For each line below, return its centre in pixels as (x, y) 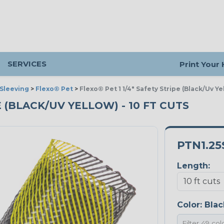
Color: (190, 205)
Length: (193, 166)
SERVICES (27, 64)
